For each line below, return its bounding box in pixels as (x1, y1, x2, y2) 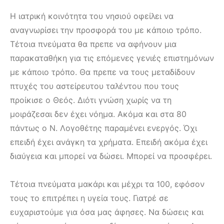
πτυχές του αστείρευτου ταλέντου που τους (10, 80, 179, 91)
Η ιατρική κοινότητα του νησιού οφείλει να (10, 10, 173, 21)
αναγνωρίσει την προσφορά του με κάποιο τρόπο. (10, 24, 201, 35)
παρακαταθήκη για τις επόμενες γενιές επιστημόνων (10, 52, 214, 63)
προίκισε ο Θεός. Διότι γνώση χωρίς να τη (10, 94, 171, 105)
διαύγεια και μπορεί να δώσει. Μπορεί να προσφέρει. (10, 150, 212, 161)
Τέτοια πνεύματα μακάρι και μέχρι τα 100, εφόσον (10, 178, 204, 189)
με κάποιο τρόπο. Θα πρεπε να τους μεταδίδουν (10, 66, 195, 77)
